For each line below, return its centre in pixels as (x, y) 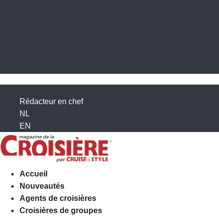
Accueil (33, 174)
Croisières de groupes (61, 210)
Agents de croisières (58, 198)
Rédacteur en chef (51, 101)
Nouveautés (42, 186)
